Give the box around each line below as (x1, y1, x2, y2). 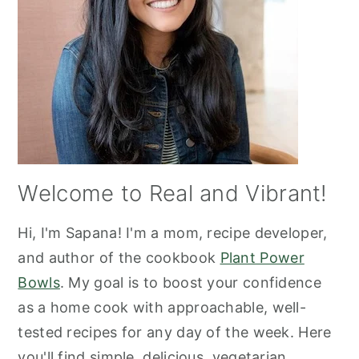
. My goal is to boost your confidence (59, 273, 321, 291)
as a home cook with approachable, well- (18, 298, 307, 316)
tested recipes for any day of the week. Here (18, 323, 332, 341)
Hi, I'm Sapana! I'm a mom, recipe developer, (18, 224, 328, 241)
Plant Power (220, 248, 305, 266)
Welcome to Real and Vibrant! (18, 179, 328, 207)
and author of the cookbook (18, 248, 220, 266)
